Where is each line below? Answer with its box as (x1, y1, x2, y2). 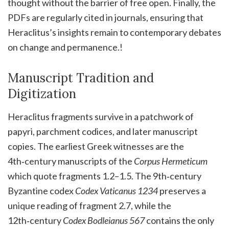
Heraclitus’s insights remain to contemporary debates (8, 27, 221, 38)
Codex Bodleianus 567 (63, 215, 145, 226)
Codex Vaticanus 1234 (75, 185, 158, 197)
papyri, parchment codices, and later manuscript (8, 126, 198, 138)
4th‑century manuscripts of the (8, 155, 134, 167)
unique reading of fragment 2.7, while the (8, 200, 171, 212)
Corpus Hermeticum (134, 155, 208, 167)
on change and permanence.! (8, 41, 123, 53)
